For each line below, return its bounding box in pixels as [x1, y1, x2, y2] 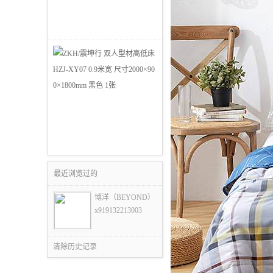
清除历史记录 [53, 242, 97, 251]
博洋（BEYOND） [94, 193, 155, 202]
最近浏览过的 [54, 169, 97, 178]
